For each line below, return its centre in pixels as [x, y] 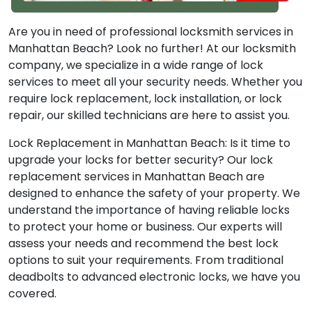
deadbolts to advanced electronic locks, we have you [154, 277]
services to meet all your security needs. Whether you [155, 82]
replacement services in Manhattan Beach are [136, 177]
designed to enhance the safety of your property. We [154, 194]
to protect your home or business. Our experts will [145, 227]
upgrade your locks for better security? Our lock [141, 160]
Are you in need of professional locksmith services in [151, 32]
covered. [32, 294]
